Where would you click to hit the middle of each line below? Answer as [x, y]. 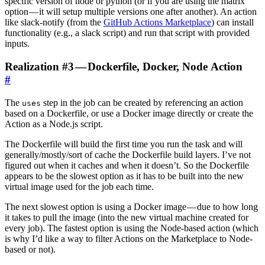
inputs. [17, 44]
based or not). [30, 249]
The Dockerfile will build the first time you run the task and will [124, 144]
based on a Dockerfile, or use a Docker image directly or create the [129, 113]
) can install [232, 22]
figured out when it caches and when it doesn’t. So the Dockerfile [127, 165]
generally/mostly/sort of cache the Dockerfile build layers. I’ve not [128, 154]
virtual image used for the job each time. [79, 186]
